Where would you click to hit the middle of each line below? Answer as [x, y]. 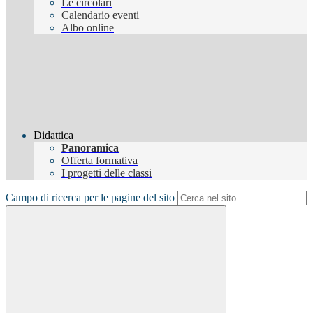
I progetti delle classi [107, 173]
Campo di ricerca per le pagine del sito [90, 198]
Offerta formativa [100, 161]
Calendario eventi [100, 15]
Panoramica [90, 148]
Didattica [53, 136]
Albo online [88, 28]
